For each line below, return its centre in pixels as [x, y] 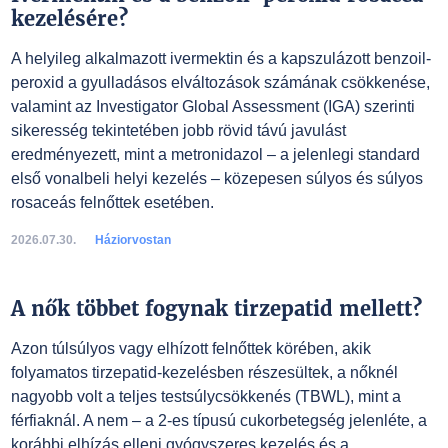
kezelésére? [69, 18]
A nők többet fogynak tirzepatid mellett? [216, 308]
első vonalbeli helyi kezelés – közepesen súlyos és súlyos [216, 178]
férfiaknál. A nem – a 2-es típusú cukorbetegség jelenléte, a [218, 420]
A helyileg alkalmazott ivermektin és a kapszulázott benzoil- [220, 58]
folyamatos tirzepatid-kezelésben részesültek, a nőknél [204, 372]
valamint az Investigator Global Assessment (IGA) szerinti [212, 106]
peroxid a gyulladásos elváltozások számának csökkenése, [220, 82]
